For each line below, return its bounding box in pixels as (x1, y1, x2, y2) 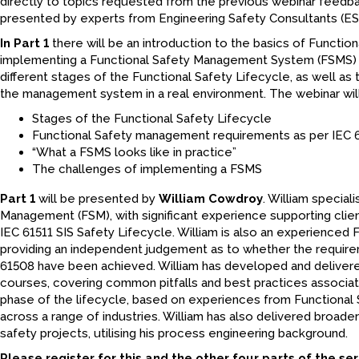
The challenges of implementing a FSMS (32, 162, 262, 176)
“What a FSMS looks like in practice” (32, 145, 236, 159)
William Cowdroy (159, 192, 263, 206)
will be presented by (35, 192, 159, 206)
